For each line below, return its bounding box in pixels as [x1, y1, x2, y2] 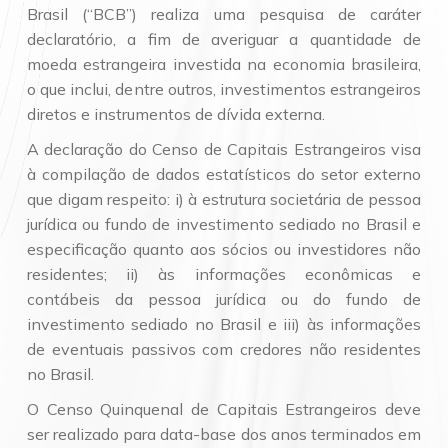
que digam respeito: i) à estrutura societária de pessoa [27, 189, 421, 209]
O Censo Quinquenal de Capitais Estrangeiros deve [27, 399, 421, 419]
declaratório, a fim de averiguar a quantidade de [27, 29, 421, 49]
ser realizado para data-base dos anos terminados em [27, 424, 421, 444]
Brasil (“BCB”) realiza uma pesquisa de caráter [27, 4, 421, 24]
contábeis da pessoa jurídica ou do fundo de [27, 289, 421, 309]
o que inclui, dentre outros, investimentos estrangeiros [27, 79, 421, 99]
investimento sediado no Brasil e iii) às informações [27, 314, 421, 334]
